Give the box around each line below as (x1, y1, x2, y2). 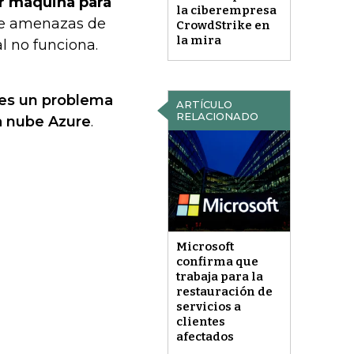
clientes (175, 314, 225, 330)
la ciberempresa (175, 3, 277, 18)
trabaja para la (175, 269, 263, 284)
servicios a (175, 299, 241, 314)
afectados (175, 330, 234, 345)
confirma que (175, 254, 258, 269)
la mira (175, 33, 221, 48)
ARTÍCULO (175, 98, 232, 111)
